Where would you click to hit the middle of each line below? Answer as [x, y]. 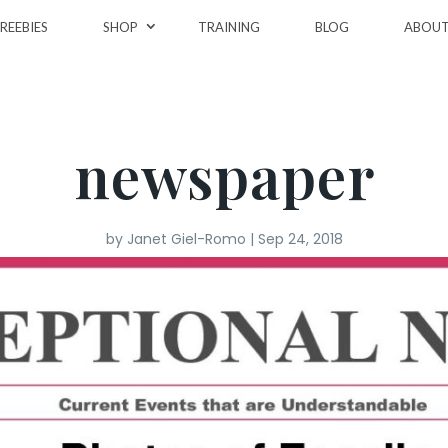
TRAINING [229, 27]
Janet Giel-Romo [186, 239]
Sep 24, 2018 [300, 239]
